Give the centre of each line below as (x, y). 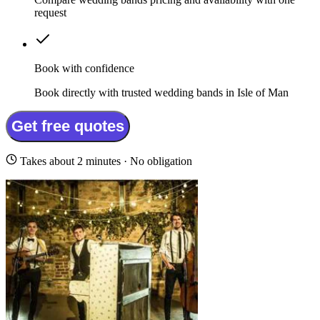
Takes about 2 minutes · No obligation (105, 161)
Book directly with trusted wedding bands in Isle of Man (161, 93)
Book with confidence (84, 69)
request (50, 13)
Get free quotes (68, 126)
